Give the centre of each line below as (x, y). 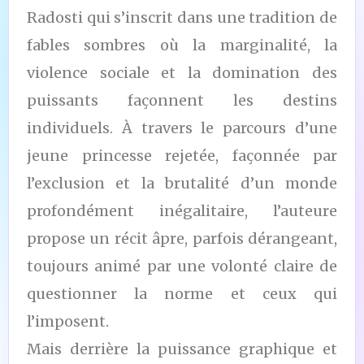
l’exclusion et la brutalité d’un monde (182, 183)
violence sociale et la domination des (182, 72)
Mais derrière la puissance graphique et (182, 349)
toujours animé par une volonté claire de (182, 266)
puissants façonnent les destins (182, 100)
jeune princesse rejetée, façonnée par (182, 155)
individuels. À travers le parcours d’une (182, 128)
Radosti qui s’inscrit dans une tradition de (182, 17)
